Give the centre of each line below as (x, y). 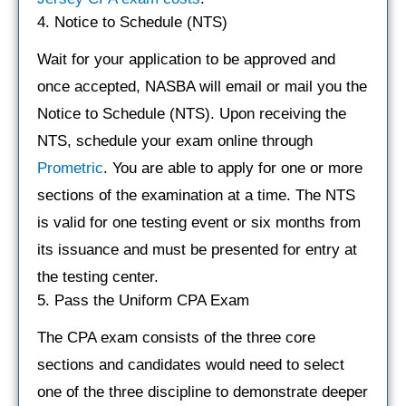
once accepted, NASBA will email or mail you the (202, 86)
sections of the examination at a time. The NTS (196, 195)
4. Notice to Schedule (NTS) (132, 22)
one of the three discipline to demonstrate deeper (203, 391)
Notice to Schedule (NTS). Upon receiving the (192, 113)
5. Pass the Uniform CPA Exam (143, 300)
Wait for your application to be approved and (186, 59)
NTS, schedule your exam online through (175, 140)
